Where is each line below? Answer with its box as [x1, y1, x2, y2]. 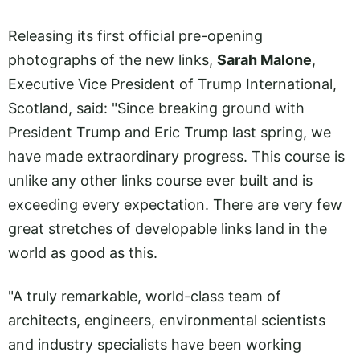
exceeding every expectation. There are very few [8, 195, 342, 213]
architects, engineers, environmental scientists [8, 312, 325, 329]
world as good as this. [8, 243, 157, 261]
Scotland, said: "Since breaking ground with [8, 99, 305, 117]
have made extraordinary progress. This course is [8, 147, 345, 165]
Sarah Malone [217, 51, 312, 68]
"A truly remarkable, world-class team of [8, 288, 281, 305]
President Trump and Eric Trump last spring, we [8, 123, 331, 141]
